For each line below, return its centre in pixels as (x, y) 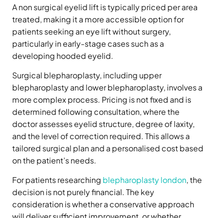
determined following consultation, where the (96, 112)
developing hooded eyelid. (63, 56)
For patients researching (57, 180)
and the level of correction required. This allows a (101, 136)
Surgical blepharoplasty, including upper (87, 75)
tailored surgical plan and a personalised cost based (108, 148)
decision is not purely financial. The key (83, 192)
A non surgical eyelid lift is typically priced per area (105, 7)
